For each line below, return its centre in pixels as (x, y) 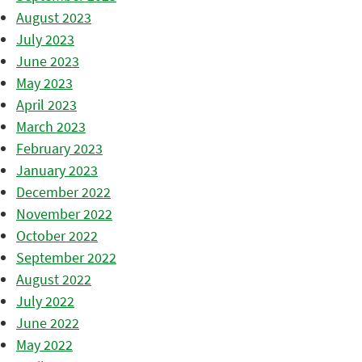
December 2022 (63, 192)
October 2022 (57, 235)
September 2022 (66, 257)
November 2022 (64, 213)
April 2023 (46, 104)
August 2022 (54, 279)
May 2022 (44, 344)
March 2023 (51, 126)
